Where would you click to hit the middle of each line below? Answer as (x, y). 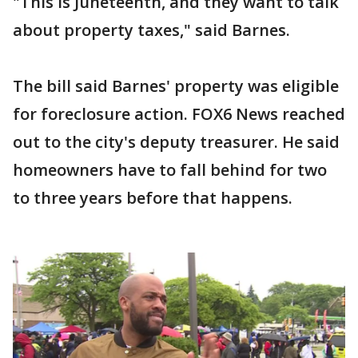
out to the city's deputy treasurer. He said (176, 141)
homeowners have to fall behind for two (170, 169)
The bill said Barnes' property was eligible (176, 86)
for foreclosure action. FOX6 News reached (179, 113)
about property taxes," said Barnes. (151, 30)
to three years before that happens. (153, 197)
